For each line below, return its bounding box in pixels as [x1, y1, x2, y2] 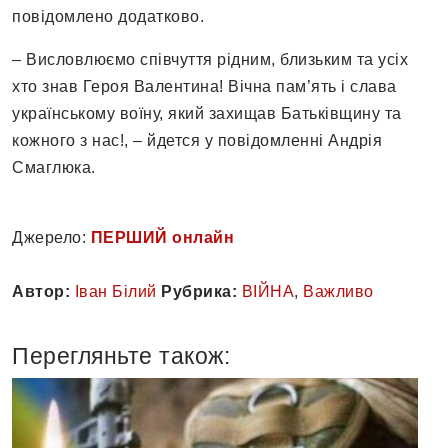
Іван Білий [74, 283, 157, 301]
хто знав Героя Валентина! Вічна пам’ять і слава [12, 78, 397, 96]
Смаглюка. [12, 159, 100, 177]
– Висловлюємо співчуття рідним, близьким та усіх [12, 51, 408, 69]
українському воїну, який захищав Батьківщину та [12, 105, 402, 123]
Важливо [303, 283, 374, 301]
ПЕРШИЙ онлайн [90, 229, 234, 247]
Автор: [12, 283, 70, 301]
